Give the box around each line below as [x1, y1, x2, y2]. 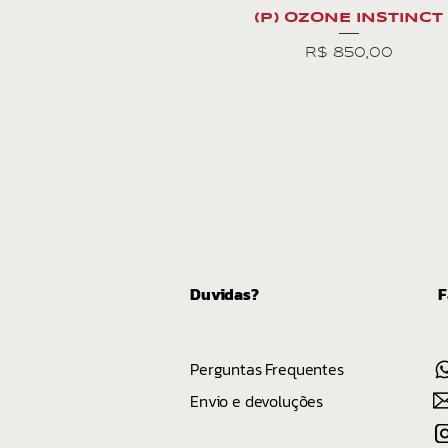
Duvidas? [190, 282, 259, 306]
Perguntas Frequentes [190, 357, 344, 381]
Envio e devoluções [190, 389, 324, 413]
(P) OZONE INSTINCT [254, 11, 444, 26]
